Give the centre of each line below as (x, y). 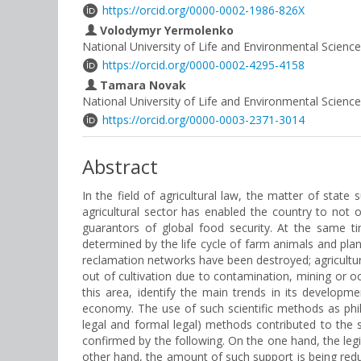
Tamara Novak (141, 85)
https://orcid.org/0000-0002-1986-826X (203, 10)
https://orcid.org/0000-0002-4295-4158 (203, 65)
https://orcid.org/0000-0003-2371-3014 (203, 120)
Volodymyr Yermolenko (165, 30)
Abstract (120, 166)
